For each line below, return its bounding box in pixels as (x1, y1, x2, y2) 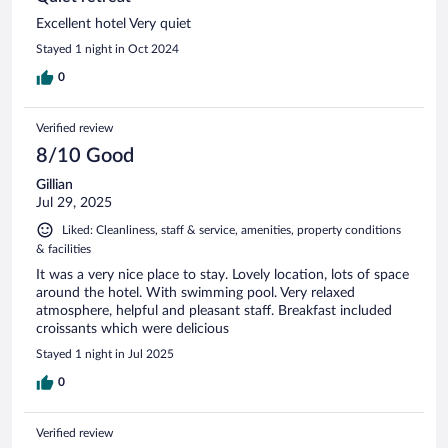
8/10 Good (36, 145, 134, 166)
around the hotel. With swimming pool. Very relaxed (36, 285, 355, 300)
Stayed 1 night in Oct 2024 (36, 42, 179, 55)
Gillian (36, 177, 73, 192)
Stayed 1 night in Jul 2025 (36, 347, 174, 360)
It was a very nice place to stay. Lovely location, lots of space (36, 267, 409, 282)
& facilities (36, 242, 91, 255)
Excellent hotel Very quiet (36, 16, 191, 31)
